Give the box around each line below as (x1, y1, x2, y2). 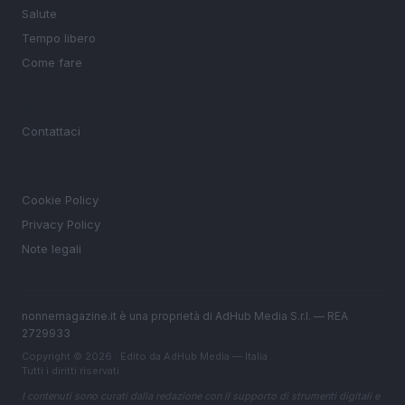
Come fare (22, 55, 82, 71)
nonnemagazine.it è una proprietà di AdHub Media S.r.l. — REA (22, 309, 348, 324)
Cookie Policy (22, 193, 99, 208)
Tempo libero (22, 31, 96, 46)
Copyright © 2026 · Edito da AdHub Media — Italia (22, 350, 268, 363)
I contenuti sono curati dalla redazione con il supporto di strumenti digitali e (22, 390, 380, 403)
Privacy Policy (22, 217, 100, 232)
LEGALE (22, 167, 71, 183)
